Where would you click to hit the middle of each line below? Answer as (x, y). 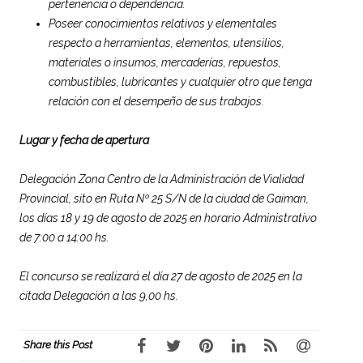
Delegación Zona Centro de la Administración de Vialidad (162, 179)
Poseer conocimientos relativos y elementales (163, 23)
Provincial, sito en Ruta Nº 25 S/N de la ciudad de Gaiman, (164, 198)
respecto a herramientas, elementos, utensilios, (167, 43)
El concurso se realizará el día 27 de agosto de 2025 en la (161, 276)
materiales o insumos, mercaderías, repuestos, (165, 62)
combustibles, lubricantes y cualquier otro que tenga (180, 81)
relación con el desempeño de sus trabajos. (156, 101)
